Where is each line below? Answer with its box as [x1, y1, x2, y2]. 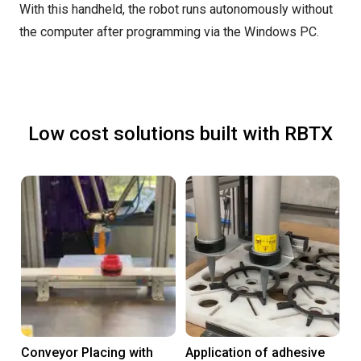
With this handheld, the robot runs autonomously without [19, 2, 333, 17]
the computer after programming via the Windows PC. [19, 24, 319, 39]
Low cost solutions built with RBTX [28, 122, 333, 145]
